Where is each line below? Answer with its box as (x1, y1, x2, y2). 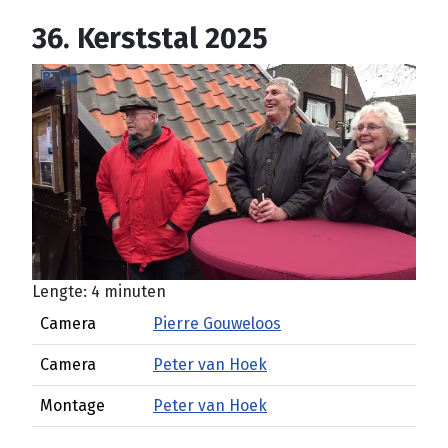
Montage (40, 396, 105, 415)
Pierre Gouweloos (153, 314, 281, 333)
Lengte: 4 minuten (32, 282, 166, 301)
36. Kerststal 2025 (32, 21, 268, 56)
